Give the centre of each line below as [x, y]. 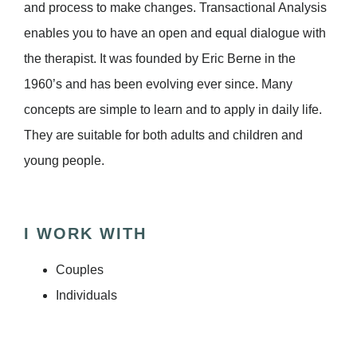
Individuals [86, 296]
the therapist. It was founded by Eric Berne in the [160, 59]
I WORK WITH [85, 234]
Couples [80, 270]
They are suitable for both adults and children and [163, 135]
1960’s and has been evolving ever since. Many [158, 84]
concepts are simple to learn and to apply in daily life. [173, 110]
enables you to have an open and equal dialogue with [175, 33]
